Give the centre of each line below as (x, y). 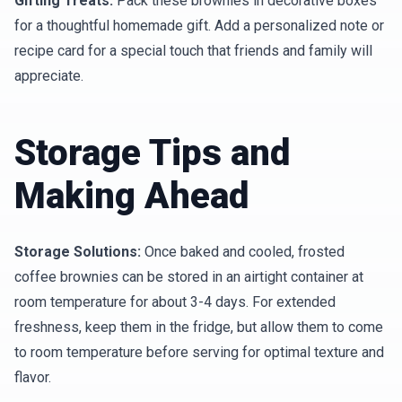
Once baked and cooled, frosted (243, 252)
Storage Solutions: (78, 252)
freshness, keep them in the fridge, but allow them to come (199, 327)
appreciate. (49, 76)
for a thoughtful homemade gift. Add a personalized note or (199, 26)
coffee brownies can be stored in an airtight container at (189, 277)
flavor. (33, 377)
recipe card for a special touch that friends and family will (193, 51)
